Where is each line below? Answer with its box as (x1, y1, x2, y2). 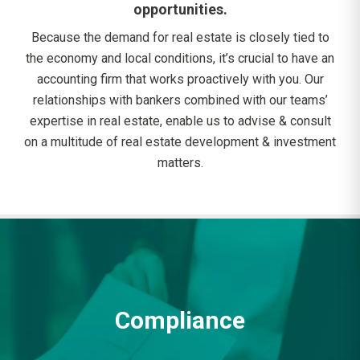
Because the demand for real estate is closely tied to (31, 30, 329, 45)
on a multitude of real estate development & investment (24, 134, 336, 149)
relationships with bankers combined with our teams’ (32, 92, 328, 108)
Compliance (115, 305, 245, 334)
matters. (157, 155, 203, 170)
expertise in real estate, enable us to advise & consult (29, 113, 331, 129)
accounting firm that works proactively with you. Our (36, 72, 324, 87)
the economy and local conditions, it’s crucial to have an (26, 51, 334, 66)
